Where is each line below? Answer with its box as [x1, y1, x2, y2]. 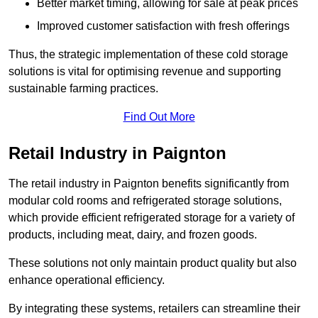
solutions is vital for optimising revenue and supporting [9, 65, 281, 78]
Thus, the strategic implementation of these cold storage [9, 48, 288, 61]
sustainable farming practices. [9, 82, 158, 95]
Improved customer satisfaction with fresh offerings [37, 20, 290, 33]
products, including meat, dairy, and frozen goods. [9, 229, 257, 241]
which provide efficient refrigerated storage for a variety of [9, 212, 295, 224]
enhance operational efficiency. [9, 274, 165, 287]
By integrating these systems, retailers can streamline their [9, 302, 300, 315]
